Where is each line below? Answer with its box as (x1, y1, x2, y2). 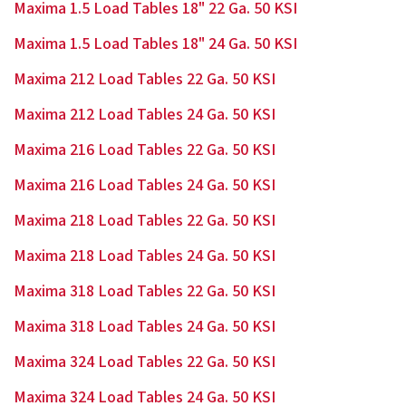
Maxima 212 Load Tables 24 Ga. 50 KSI (14, 103, 275, 126)
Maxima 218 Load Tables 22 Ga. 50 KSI (14, 209, 275, 232)
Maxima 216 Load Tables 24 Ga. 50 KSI (14, 174, 275, 197)
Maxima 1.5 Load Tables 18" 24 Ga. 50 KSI (14, 33, 297, 55)
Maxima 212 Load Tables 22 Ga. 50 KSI (14, 68, 275, 91)
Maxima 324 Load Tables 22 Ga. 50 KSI (14, 351, 275, 373)
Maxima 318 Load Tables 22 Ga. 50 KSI (14, 280, 275, 303)
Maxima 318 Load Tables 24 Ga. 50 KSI (14, 315, 275, 338)
